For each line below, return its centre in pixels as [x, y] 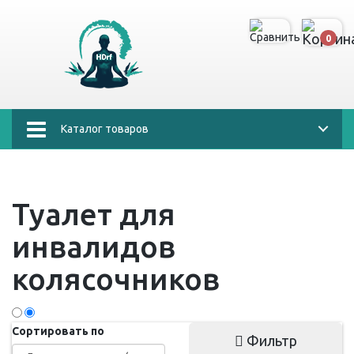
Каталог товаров [105, 129]
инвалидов [94, 247]
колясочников [116, 279]
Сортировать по [58, 331]
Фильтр [270, 341]
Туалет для [94, 214]
